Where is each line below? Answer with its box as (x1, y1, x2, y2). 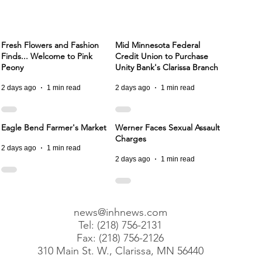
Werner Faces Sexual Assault (115, 122, 220, 133)
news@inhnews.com (73, 206, 167, 219)
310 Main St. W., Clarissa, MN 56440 (37, 244, 204, 257)
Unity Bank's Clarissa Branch (115, 62, 218, 73)
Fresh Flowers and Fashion (1, 40, 99, 50)
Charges (115, 133, 146, 144)
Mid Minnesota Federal (115, 40, 200, 50)
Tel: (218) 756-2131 (78, 219, 162, 232)
